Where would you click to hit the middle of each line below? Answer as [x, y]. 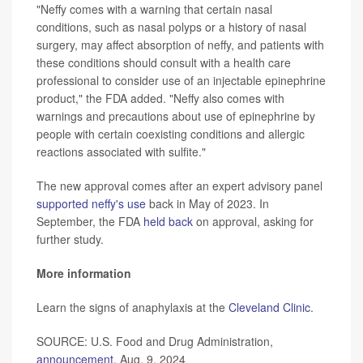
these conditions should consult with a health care [164, 63]
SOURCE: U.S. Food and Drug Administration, [155, 342]
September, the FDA [90, 222]
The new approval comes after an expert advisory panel [179, 186]
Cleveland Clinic [269, 307]
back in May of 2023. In [207, 204]
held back [168, 222]
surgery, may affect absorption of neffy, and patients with [180, 45]
